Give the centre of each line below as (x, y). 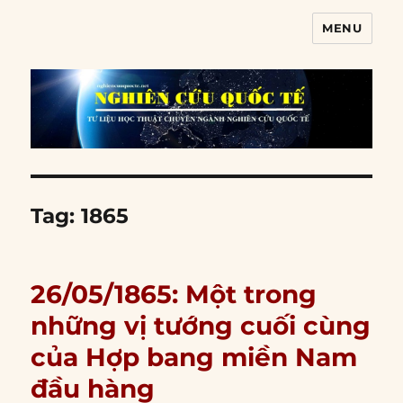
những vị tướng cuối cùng (201, 326)
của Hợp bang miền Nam (194, 358)
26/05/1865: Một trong (174, 295)
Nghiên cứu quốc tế (140, 41)
